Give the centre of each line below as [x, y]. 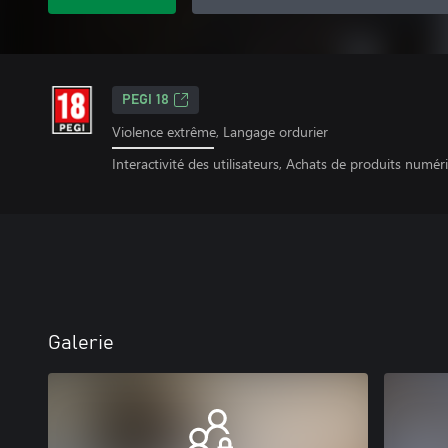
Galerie [81, 342]
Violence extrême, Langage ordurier [220, 131]
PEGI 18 [145, 100]
